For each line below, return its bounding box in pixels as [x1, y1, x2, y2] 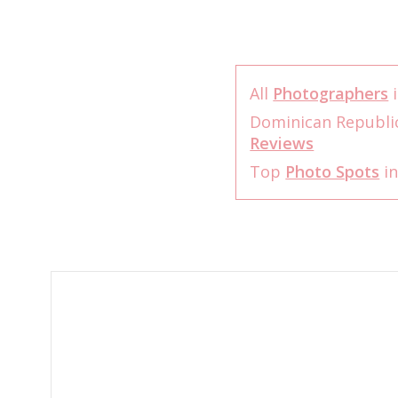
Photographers [273, 83, 389, 104]
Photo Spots [285, 161, 380, 182]
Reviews [250, 132, 314, 154]
